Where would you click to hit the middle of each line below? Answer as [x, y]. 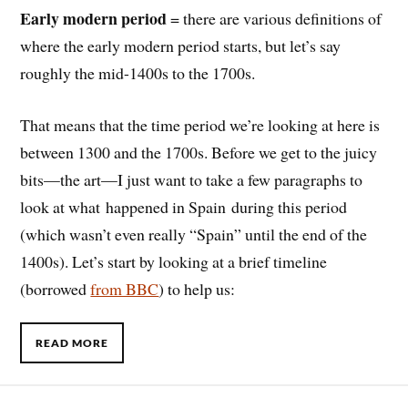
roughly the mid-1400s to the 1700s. [138, 73]
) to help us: [197, 289]
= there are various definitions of [275, 19]
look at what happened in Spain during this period [184, 207]
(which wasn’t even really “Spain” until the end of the [194, 235]
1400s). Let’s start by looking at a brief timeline [174, 262]
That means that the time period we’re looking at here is [200, 125]
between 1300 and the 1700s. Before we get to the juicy [199, 153]
